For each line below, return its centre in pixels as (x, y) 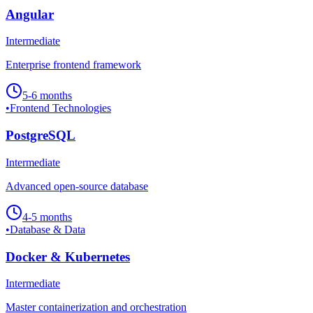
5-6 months (47, 96)
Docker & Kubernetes (68, 256)
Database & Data (48, 229)
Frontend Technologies (60, 108)
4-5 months (47, 217)
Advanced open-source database (77, 186)
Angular (30, 14)
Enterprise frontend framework (73, 65)
